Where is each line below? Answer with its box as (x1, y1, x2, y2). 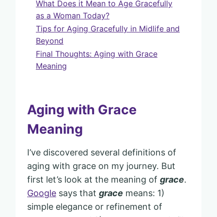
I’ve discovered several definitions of (27, 147, 176, 157)
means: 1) (123, 187, 165, 198)
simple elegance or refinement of (27, 201, 162, 212)
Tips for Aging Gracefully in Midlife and (36, 23, 180, 33)
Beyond (36, 35, 63, 46)
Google (27, 187, 56, 198)
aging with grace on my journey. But (27, 160, 175, 171)
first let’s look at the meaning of (27, 174, 160, 185)
